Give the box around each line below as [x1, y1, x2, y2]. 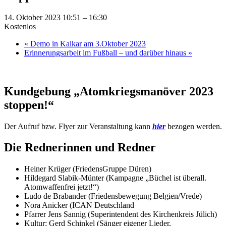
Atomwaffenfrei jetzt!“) [24, 183, 99, 192]
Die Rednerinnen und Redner [4, 141, 156, 154]
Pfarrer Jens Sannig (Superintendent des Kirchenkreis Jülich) [24, 210, 217, 219]
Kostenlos [4, 22, 36, 31]
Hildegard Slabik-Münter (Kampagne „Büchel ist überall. [24, 174, 206, 183]
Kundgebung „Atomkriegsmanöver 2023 [4, 84, 213, 98]
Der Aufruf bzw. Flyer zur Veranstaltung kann [4, 122, 152, 131]
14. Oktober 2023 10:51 [4, 13, 81, 22]
